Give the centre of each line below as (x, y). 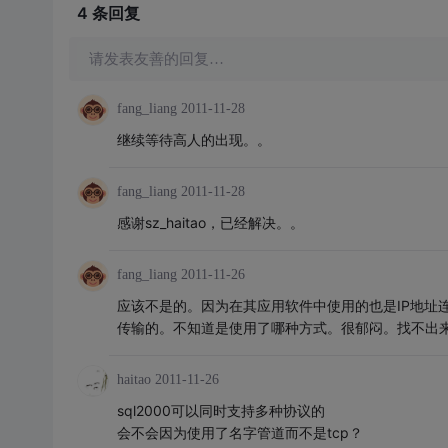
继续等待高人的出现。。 (193, 139)
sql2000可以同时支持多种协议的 (220, 410)
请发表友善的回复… (156, 59)
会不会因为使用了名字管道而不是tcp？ (239, 432)
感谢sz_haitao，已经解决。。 (210, 222)
